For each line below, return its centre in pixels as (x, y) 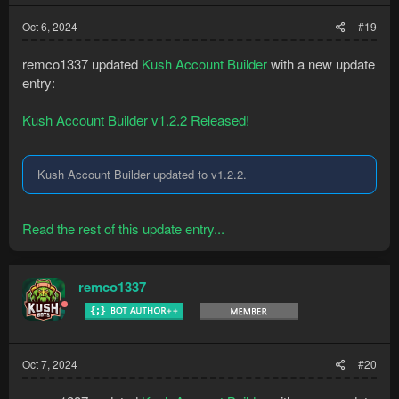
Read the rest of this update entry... (123, 228)
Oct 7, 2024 (50, 364)
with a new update (321, 64)
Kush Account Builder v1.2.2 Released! (136, 120)
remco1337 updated (82, 64)
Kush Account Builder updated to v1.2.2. (142, 174)
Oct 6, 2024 (50, 26)
